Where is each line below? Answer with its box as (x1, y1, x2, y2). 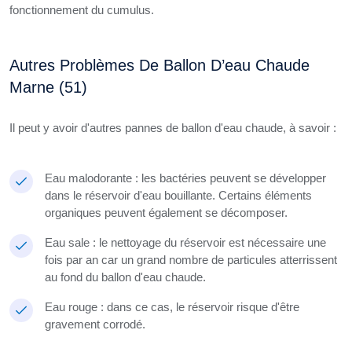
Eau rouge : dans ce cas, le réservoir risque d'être (45, 300, 299, 313)
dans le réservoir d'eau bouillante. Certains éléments (45, 189, 312, 202)
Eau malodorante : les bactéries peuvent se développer (45, 171, 326, 185)
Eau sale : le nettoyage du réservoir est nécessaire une (45, 236, 326, 249)
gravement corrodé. (45, 317, 148, 331)
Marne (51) (9, 79, 92, 96)
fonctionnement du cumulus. (9, 3, 154, 16)
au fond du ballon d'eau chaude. (45, 270, 209, 284)
